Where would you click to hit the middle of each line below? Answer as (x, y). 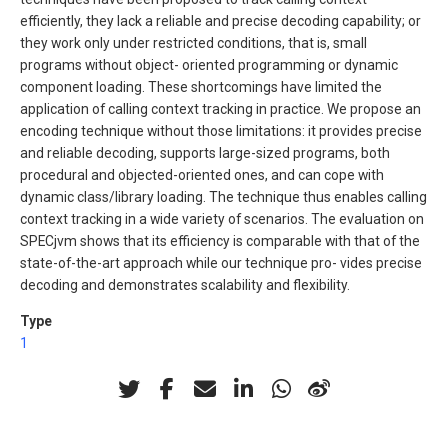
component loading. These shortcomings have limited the (201, 87)
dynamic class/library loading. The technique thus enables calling (223, 197)
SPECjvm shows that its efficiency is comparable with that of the (220, 241)
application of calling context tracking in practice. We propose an (220, 109)
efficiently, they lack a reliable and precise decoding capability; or (220, 21)
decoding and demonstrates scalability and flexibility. (185, 285)
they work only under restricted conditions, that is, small (193, 43)
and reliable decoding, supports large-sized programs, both (205, 153)
